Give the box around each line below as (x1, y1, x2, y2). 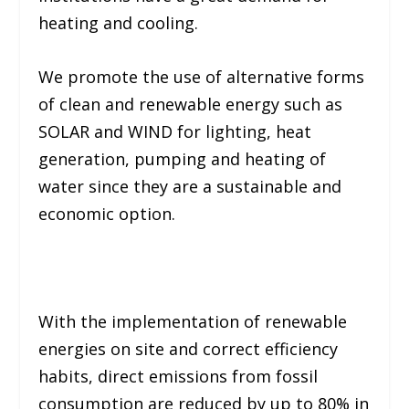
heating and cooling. (38, 12, 199, 35)
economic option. (38, 203, 176, 225)
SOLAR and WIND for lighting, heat (38, 121, 312, 143)
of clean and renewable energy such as (38, 93, 343, 116)
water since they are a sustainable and (38, 175, 342, 198)
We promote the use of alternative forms (38, 66, 365, 89)
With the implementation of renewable (38, 309, 348, 332)
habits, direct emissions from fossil (38, 364, 319, 387)
